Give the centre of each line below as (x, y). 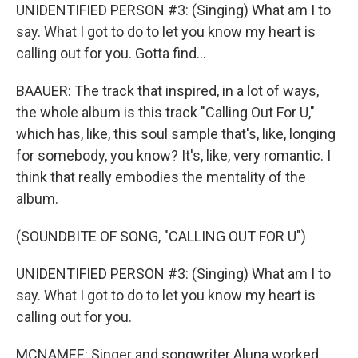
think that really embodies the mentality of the (161, 177)
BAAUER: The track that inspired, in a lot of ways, (167, 91)
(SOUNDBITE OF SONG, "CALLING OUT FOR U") (161, 236)
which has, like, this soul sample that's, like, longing (176, 134)
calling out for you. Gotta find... (111, 53)
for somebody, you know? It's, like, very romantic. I (173, 155)
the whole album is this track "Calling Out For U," (165, 112)
